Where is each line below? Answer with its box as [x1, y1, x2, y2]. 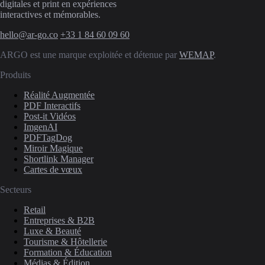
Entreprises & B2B [24, 215, 95, 225]
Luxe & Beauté [24, 225, 81, 236]
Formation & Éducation [24, 247, 112, 257]
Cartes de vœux [24, 164, 82, 174]
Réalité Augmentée [24, 89, 95, 100]
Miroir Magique [24, 143, 83, 153]
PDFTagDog [24, 132, 72, 143]
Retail [24, 204, 46, 215]
